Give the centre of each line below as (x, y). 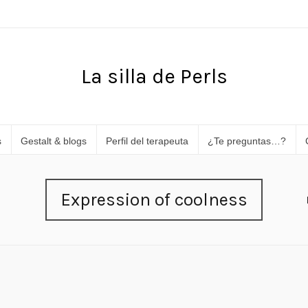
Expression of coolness (154, 200)
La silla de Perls (154, 76)
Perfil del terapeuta (147, 141)
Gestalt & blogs (53, 141)
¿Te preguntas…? (246, 141)
